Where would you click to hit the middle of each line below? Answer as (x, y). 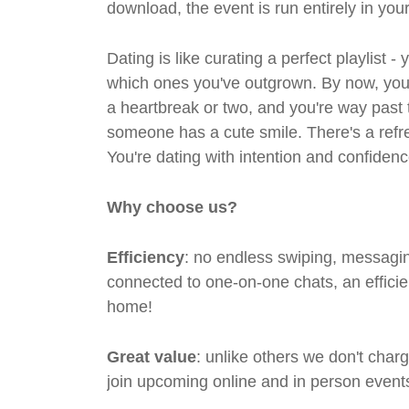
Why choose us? (172, 207)
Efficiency (146, 257)
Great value (152, 357)
